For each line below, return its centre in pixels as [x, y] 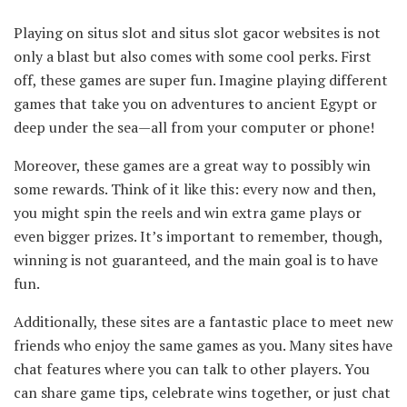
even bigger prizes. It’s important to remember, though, [198, 236]
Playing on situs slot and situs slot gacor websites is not [197, 33]
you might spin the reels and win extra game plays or [188, 213]
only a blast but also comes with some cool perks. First [193, 56]
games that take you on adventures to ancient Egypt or [195, 104]
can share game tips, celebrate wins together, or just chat [202, 392]
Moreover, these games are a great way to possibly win [192, 165]
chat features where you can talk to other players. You [192, 369]
